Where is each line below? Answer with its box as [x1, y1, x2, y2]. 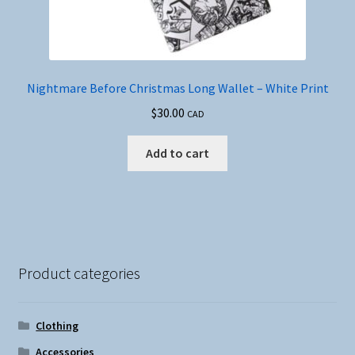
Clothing [36, 318, 79, 333]
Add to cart [146, 144, 209, 161]
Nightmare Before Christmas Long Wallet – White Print [26, 80, 329, 97]
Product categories [17, 263, 140, 284]
